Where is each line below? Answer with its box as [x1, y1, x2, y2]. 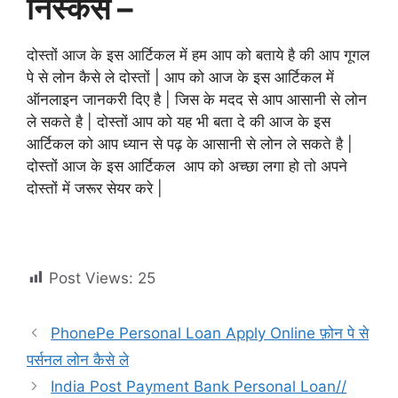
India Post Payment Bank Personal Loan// [51, 377, 347, 395]
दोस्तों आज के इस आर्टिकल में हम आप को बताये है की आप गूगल [27, 45, 370, 64]
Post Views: [49, 268, 133, 287]
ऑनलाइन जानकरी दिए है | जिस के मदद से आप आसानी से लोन [27, 90, 367, 108]
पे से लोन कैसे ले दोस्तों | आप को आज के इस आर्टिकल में [27, 68, 334, 86]
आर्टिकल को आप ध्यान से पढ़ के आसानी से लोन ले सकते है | [27, 134, 353, 153]
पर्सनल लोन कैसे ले [27, 350, 129, 369]
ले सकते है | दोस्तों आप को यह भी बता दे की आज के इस [27, 112, 330, 131]
